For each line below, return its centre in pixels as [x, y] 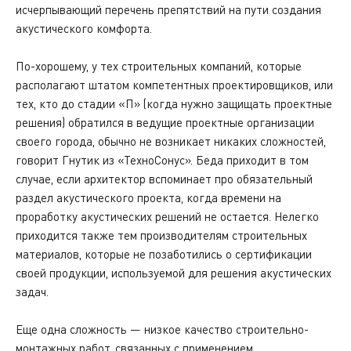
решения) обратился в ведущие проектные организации [165, 122]
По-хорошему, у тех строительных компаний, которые [159, 66]
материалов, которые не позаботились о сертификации [164, 254]
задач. [34, 291]
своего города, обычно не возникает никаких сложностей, [171, 141]
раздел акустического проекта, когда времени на [148, 197]
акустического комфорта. [85, 28]
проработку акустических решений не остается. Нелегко [167, 216]
